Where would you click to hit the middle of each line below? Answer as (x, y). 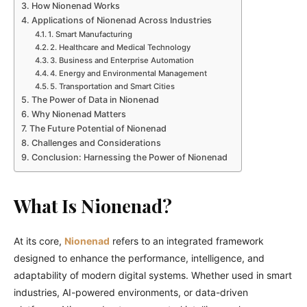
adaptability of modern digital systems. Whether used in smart (153, 275)
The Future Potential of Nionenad (98, 128)
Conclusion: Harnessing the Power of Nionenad (129, 157)
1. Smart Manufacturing (90, 34)
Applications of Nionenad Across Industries (121, 20)
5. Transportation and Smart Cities (113, 86)
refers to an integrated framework (187, 241)
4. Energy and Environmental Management (129, 73)
